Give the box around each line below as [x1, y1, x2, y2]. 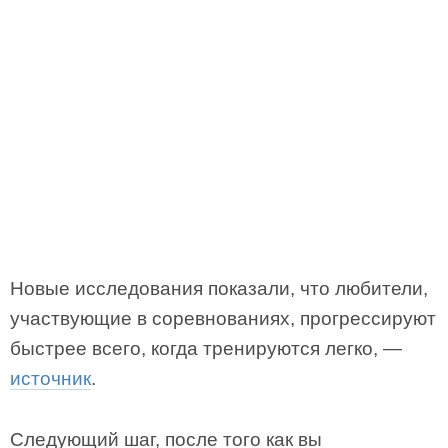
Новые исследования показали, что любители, [10, 278, 428, 299]
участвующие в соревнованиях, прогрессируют [10, 308, 436, 329]
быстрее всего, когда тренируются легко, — [10, 338, 402, 359]
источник [10, 368, 91, 389]
